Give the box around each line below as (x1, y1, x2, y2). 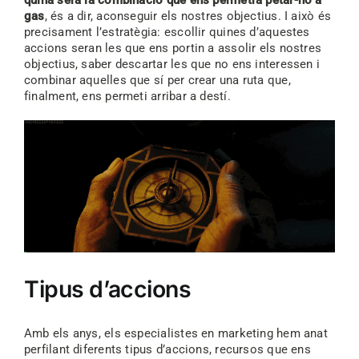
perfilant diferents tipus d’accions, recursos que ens (23, 342, 311, 357)
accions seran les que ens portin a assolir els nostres (23, 40, 322, 55)
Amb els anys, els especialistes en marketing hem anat (23, 326, 328, 341)
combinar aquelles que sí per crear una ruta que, (23, 72, 291, 87)
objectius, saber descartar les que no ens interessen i (23, 56, 321, 71)
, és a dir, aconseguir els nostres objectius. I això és (44, 8, 332, 23)
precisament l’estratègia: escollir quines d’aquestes (23, 24, 310, 39)
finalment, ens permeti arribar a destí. (23, 88, 231, 103)
